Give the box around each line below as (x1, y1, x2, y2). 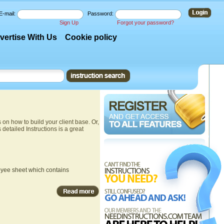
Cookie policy (65, 33, 117, 41)
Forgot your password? (117, 19, 174, 25)
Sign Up (59, 19, 78, 25)
